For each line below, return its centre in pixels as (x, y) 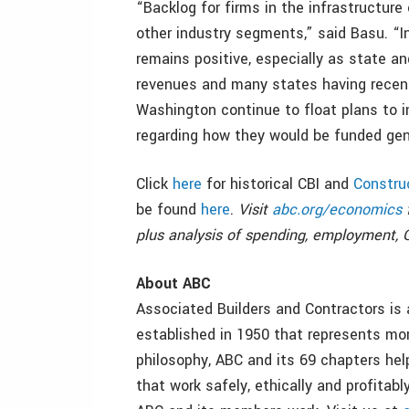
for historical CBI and (278, 184)
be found (168, 210)
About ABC (173, 283)
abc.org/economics (337, 210)
